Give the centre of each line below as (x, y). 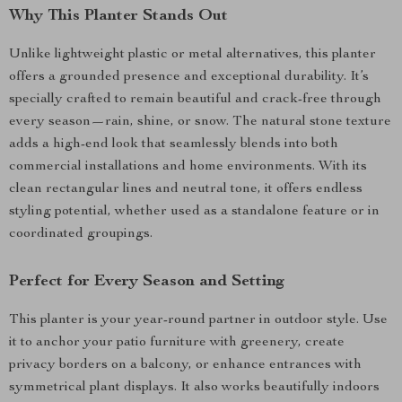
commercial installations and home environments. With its (188, 167)
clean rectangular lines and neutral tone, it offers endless (186, 189)
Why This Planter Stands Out (118, 16)
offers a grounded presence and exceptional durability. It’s (189, 77)
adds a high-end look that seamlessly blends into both (174, 144)
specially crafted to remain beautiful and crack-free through (195, 100)
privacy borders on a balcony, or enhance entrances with (185, 365)
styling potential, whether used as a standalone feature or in (194, 212)
